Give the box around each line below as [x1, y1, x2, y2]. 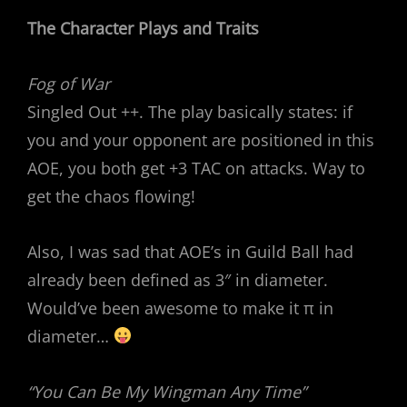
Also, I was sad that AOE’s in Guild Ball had [27, 240, 353, 263]
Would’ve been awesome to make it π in [27, 296, 333, 319]
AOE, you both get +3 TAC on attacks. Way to [27, 156, 365, 179]
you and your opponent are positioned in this [27, 128, 374, 151]
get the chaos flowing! [27, 184, 195, 207]
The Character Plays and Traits [27, 16, 259, 39]
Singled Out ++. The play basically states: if [27, 100, 352, 123]
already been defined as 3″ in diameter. [27, 268, 328, 291]
